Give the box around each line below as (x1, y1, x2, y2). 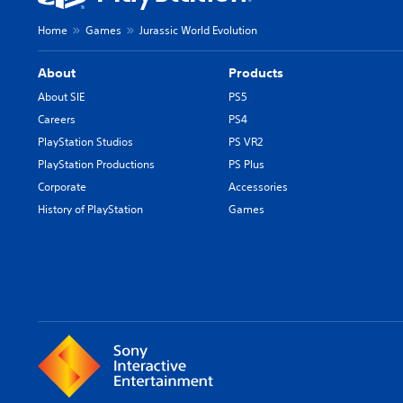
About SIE (38, 88, 85, 104)
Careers (38, 111, 76, 127)
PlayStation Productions (38, 156, 155, 172)
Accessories (228, 178, 289, 194)
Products (228, 64, 284, 81)
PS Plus (228, 156, 265, 172)
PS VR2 (228, 133, 264, 149)
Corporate (38, 178, 86, 194)
